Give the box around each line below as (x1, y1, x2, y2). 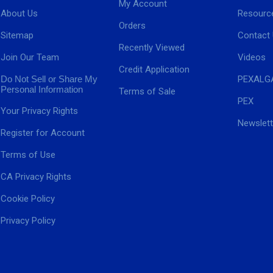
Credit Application (119, 64, 190, 75)
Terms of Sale (119, 86, 176, 97)
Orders (119, 20, 146, 31)
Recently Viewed (119, 42, 185, 53)
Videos (237, 52, 266, 63)
